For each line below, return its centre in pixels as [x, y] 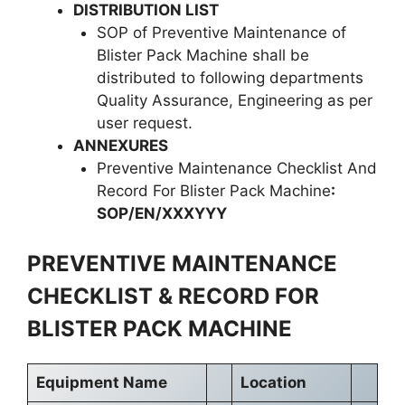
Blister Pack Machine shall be [202, 55]
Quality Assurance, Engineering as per [234, 100]
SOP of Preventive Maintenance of [221, 32]
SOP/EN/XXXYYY [161, 213]
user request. [144, 122]
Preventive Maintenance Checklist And [236, 168]
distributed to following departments [230, 77]
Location [273, 382]
